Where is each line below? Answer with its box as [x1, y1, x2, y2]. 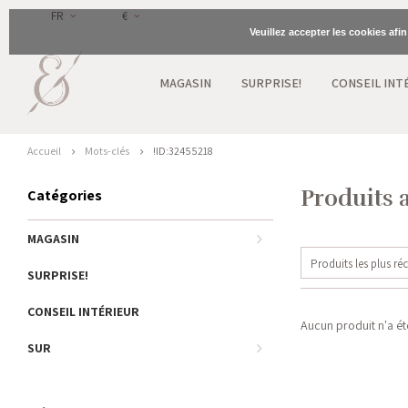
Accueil [27, 144, 61, 158]
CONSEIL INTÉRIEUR [27, 303, 139, 320]
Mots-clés [85, 144, 129, 158]
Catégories [27, 186, 102, 205]
